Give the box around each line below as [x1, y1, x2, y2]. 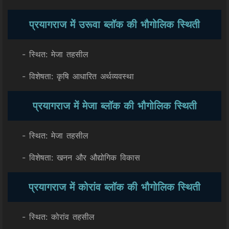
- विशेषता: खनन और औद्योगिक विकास [8, 152, 140, 163]
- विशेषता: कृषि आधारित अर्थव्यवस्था [8, 71, 134, 81]
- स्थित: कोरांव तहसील [8, 212, 95, 222]
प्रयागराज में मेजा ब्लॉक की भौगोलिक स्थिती [32, 100, 197, 112]
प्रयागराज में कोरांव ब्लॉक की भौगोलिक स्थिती [29, 181, 200, 193]
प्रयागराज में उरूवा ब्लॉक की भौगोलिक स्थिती [29, 18, 200, 31]
